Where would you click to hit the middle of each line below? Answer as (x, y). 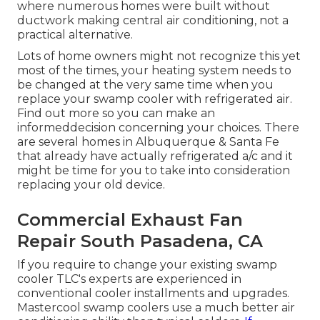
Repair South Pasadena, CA (140, 241)
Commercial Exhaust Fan (130, 220)
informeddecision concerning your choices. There (158, 128)
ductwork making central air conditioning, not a (153, 21)
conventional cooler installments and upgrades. (153, 294)
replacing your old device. (91, 185)
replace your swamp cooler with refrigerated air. (155, 99)
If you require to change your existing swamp (147, 265)
